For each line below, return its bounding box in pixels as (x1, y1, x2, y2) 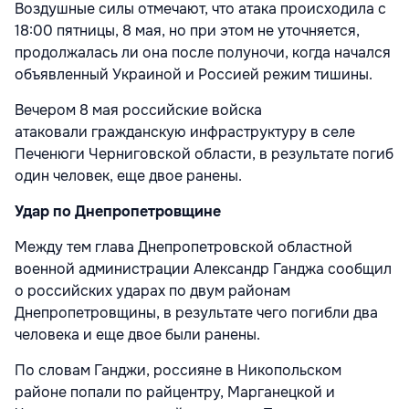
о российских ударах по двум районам (15, 281, 290, 301)
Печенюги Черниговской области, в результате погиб (15, 144, 393, 164)
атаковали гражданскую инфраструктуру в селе (15, 122, 355, 142)
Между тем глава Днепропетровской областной (15, 237, 352, 257)
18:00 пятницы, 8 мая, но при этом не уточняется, (15, 21, 360, 41)
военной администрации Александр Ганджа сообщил (15, 259, 392, 279)
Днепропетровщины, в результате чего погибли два (15, 303, 378, 323)
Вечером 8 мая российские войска (15, 100, 262, 121)
